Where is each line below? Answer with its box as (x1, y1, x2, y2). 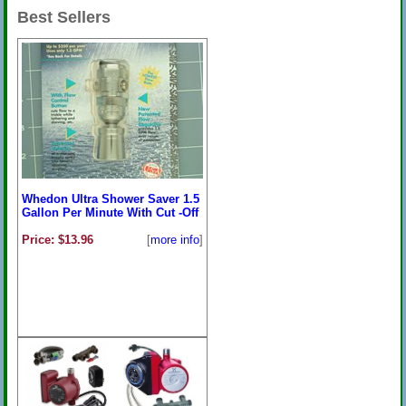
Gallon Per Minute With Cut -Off (21, 206, 198, 219)
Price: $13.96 (21, 233, 93, 246)
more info (150, 233, 199, 246)
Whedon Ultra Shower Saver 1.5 (21, 192, 199, 206)
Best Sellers (16, 8, 111, 26)
